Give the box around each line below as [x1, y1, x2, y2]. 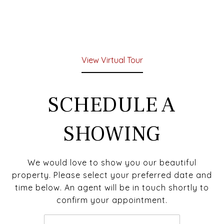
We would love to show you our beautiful [27, 157, 196, 167]
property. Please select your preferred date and [12, 170, 212, 180]
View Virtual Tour [81, 55, 143, 65]
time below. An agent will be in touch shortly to [15, 182, 209, 192]
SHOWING [63, 120, 161, 147]
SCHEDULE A [48, 91, 176, 118]
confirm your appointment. [56, 195, 167, 205]
